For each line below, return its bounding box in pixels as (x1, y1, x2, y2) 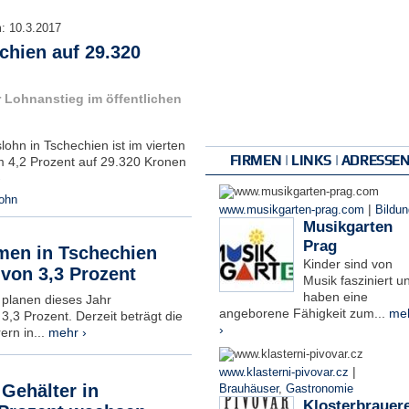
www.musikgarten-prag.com (218, 204, 364, 216)
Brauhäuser (218, 383, 278, 395)
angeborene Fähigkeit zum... (218, 306, 389, 320)
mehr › (47, 325, 87, 340)
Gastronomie (285, 383, 353, 395)
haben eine (302, 289, 368, 304)
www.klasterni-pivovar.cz (218, 366, 349, 379)
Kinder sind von (302, 257, 393, 271)
